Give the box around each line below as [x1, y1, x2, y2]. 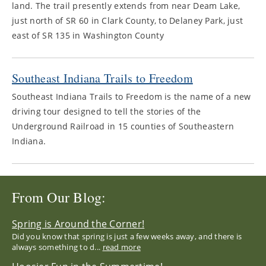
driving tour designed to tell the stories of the [12, 106, 201, 117]
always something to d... [12, 242, 103, 252]
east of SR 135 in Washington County [12, 30, 164, 41]
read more [102, 242, 141, 252]
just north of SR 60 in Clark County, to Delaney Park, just [12, 15, 243, 26]
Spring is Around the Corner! [12, 217, 145, 230]
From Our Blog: [12, 188, 106, 207]
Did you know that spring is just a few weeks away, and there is [12, 231, 242, 242]
